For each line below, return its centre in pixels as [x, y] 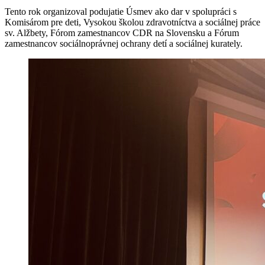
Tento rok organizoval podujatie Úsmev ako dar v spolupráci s [121, 12]
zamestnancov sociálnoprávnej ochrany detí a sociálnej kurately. [124, 44]
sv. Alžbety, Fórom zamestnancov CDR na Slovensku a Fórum [122, 33]
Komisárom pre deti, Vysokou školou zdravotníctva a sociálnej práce [132, 22]
